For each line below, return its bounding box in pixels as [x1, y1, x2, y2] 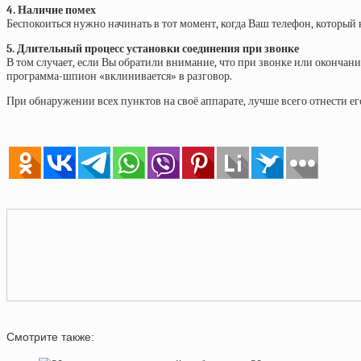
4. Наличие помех [6, 2, 96, 17]
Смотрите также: [6, 330, 94, 343]
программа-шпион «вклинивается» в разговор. [6, 68, 232, 83]
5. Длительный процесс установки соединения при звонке [6, 41, 299, 56]
